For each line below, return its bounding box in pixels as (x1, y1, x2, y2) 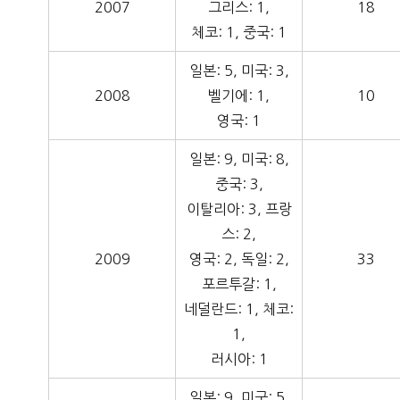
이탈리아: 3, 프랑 (186, 202, 292, 217)
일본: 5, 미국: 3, (188, 63, 289, 79)
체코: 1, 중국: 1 (191, 25, 287, 40)
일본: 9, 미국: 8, (188, 152, 289, 167)
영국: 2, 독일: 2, (188, 252, 289, 267)
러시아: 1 (210, 352, 268, 367)
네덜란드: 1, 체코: (184, 302, 295, 317)
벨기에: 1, (208, 88, 271, 104)
